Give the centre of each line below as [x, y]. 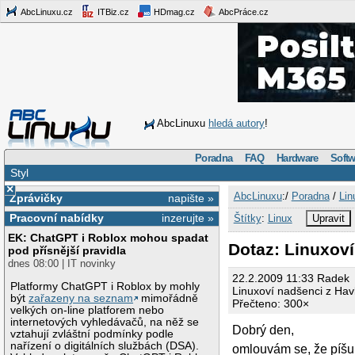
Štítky [247, 218]
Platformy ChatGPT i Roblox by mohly [105, 286]
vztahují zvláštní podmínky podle [92, 334]
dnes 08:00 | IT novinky [62, 264]
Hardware [298, 158]
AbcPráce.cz [243, 11]
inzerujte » [188, 218]
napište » [191, 198]
